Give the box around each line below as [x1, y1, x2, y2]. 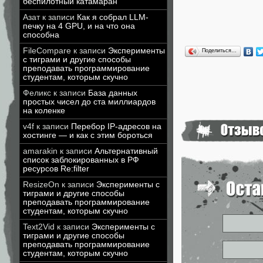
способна [23, 31, 59, 39]
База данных [88, 89, 137, 97]
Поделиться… [202, 48, 237, 54]
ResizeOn [23, 180, 59, 189]
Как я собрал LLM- [77, 13, 149, 22]
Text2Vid [23, 222, 55, 231]
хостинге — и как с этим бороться [23, 131, 153, 140]
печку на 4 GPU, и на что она [23, 22, 135, 31]
